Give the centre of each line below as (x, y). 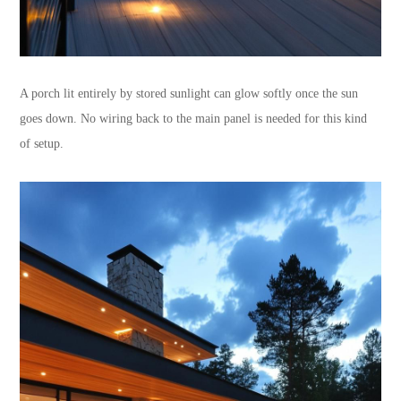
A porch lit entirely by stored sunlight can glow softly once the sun (189, 94)
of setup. (42, 144)
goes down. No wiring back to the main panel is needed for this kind (194, 119)
